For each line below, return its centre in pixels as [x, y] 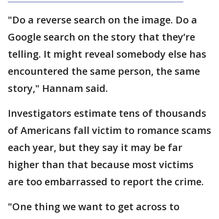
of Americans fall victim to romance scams [109, 130]
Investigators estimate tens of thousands [107, 113]
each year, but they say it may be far [95, 147]
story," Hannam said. [58, 88]
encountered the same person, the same [104, 71]
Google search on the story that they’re [101, 37]
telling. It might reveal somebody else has [107, 54]
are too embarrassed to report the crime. [106, 182]
